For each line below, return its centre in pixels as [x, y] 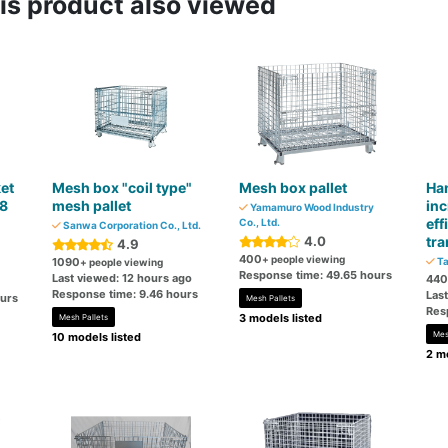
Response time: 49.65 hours [315, 275]
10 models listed [97, 337]
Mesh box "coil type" [122, 187]
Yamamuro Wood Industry [310, 207]
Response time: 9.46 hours [125, 294]
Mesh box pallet [292, 187]
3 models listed [280, 318]
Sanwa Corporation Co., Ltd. [131, 225]
